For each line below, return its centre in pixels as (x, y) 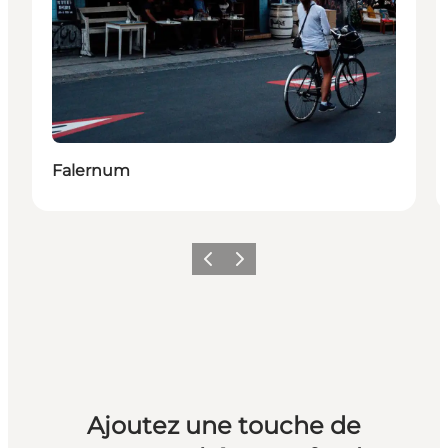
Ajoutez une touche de (223, 425)
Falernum (91, 170)
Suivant (250, 265)
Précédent (225, 265)
